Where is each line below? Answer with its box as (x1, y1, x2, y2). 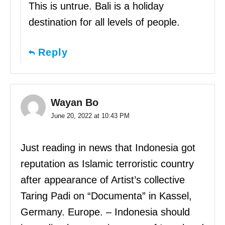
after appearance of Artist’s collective (21, 174, 185, 185)
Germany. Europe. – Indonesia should (21, 206, 190, 217)
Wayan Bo (51, 96, 98, 108)
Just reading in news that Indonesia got (21, 142, 195, 153)
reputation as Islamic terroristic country (21, 158, 194, 169)
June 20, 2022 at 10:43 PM (51, 111, 130, 120)
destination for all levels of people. (29, 16, 180, 28)
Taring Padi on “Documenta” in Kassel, (21, 190, 192, 201)
